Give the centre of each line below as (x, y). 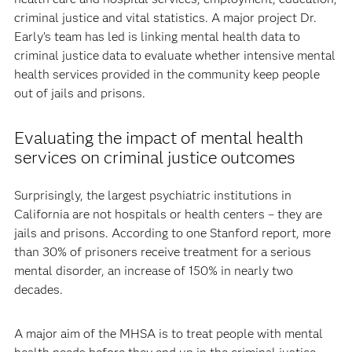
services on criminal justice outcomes (154, 158)
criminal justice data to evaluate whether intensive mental (174, 55)
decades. (38, 290)
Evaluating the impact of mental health (158, 138)
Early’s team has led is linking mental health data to (157, 37)
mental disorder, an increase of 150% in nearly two (153, 271)
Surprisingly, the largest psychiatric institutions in (152, 195)
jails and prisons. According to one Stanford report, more (172, 233)
